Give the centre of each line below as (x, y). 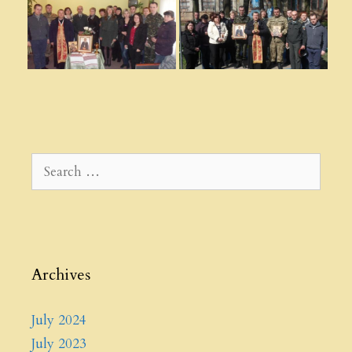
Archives (61, 275)
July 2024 (59, 321)
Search (49, 163)
